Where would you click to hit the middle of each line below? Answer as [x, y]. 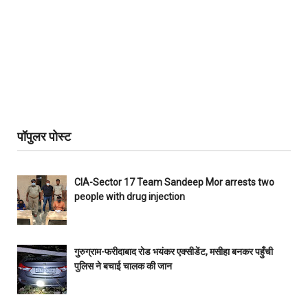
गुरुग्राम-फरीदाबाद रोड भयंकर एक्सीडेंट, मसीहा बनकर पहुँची [173, 251]
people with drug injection [129, 197]
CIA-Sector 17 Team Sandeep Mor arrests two [174, 183]
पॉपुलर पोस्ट [44, 137]
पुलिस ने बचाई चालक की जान [123, 266]
